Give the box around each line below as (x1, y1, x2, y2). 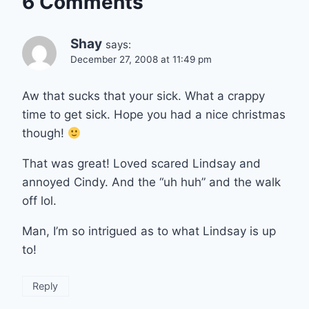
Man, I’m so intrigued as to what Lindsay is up (22, 224, 276, 239)
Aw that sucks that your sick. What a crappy (22, 89, 265, 103)
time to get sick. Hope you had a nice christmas (22, 108, 286, 122)
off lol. (22, 194, 57, 208)
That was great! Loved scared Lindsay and (22, 157, 261, 171)
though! (22, 126, 68, 141)
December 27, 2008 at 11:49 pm (70, 54, 212, 66)
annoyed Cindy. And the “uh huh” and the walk (22, 175, 281, 190)
